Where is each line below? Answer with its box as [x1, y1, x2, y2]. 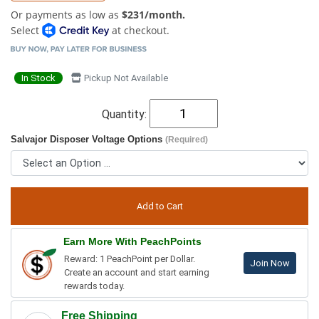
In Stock [21, 72, 56, 83]
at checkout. [108, 23, 169, 37]
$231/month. [122, 7, 185, 21]
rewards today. [64, 280, 125, 291]
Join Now [250, 257, 290, 268]
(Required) [165, 135, 208, 145]
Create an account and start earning [64, 266, 209, 278]
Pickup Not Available [82, 72, 168, 83]
